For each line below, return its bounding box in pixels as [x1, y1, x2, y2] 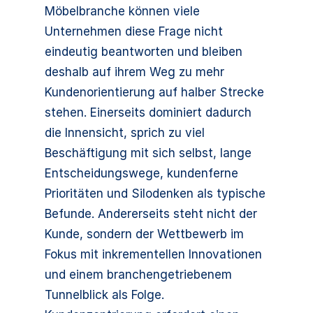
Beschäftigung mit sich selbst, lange [45, 146, 252, 160]
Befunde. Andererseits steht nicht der [45, 207, 257, 221]
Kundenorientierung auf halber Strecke [45, 85, 264, 99]
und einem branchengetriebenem [45, 268, 232, 282]
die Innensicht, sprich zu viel [45, 126, 205, 140]
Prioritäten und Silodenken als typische [45, 187, 265, 201]
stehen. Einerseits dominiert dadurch [45, 105, 252, 119]
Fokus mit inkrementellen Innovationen [45, 247, 262, 261]
